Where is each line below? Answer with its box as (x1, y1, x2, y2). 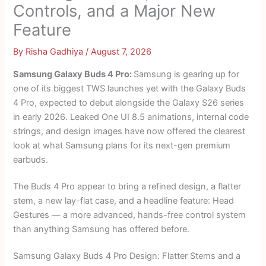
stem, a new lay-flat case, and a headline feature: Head (13, 195, 235, 206)
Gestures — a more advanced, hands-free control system (13, 209, 246, 220)
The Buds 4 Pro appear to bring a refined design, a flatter (13, 180, 242, 192)
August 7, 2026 (91, 46, 152, 57)
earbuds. (13, 154, 49, 165)
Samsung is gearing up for (134, 68, 240, 80)
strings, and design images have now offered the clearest (13, 125, 246, 137)
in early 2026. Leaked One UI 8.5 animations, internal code (13, 111, 249, 122)
